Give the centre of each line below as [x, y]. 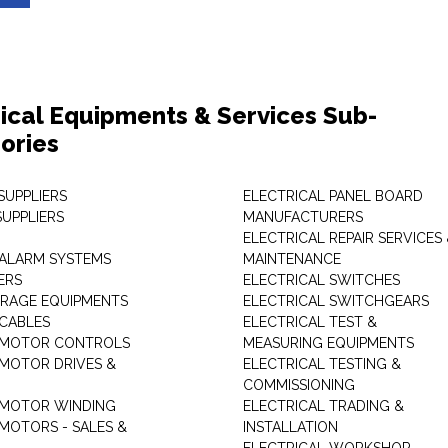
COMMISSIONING [298, 385]
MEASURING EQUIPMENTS [328, 343]
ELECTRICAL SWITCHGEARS [335, 301]
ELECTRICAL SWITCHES [321, 280]
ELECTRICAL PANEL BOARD [332, 196]
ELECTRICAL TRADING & [323, 406]
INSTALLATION [290, 427]
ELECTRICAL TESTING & [321, 364]
